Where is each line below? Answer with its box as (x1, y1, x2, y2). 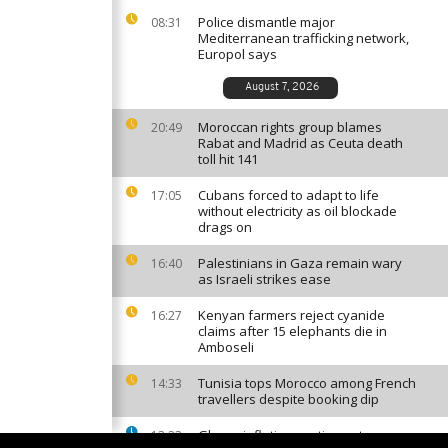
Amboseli (198, 338, 254, 356)
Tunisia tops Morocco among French (198, 374, 416, 392)
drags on (198, 218, 252, 236)
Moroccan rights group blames (198, 118, 382, 136)
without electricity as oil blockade (198, 202, 397, 220)
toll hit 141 (198, 150, 258, 168)
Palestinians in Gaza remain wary (198, 254, 402, 272)
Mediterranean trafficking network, (198, 29, 409, 47)
